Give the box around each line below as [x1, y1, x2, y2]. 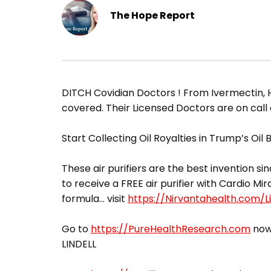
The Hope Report [110, 8, 195, 22]
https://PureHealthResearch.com [91, 222, 250, 237]
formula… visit [62, 192, 128, 206]
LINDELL [62, 237, 96, 252]
